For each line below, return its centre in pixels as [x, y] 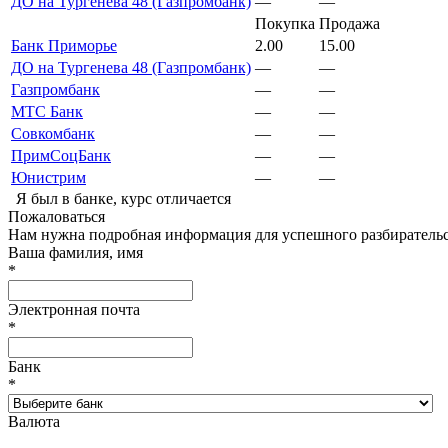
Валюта [34, 421]
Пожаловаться [56, 216]
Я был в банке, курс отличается [123, 198]
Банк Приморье [64, 45]
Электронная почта [74, 309]
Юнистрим [48, 177]
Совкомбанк [53, 133]
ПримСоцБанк [61, 155]
